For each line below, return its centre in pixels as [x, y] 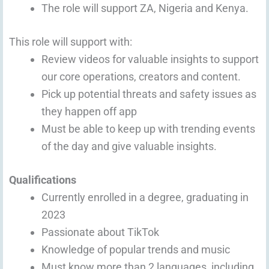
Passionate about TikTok [100, 232]
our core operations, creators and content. [141, 77]
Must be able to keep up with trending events [148, 129]
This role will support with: [71, 42]
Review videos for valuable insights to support [150, 59]
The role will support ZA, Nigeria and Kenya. [145, 8]
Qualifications [43, 180]
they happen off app [89, 112]
